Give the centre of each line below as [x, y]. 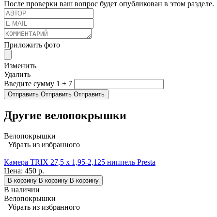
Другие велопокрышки [65, 116]
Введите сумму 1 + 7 [38, 84]
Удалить [17, 75]
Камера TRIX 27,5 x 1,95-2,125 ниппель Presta [80, 162]
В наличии [22, 190]
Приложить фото [32, 45]
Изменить [20, 66]
